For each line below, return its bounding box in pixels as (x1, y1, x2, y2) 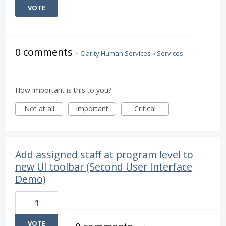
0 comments (15, 45, 73, 60)
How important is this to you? (15, 85, 111, 95)
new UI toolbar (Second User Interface (15, 160, 192, 174)
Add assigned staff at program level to (15, 148, 193, 162)
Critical (134, 104, 156, 114)
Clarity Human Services (80, 49, 151, 59)
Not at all (24, 104, 54, 114)
